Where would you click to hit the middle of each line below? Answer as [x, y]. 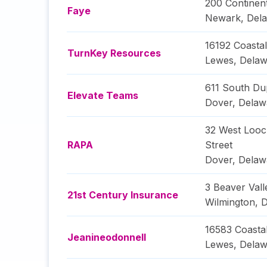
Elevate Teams [103, 95]
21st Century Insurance [123, 195]
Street [219, 145]
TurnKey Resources [114, 53]
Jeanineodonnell [107, 237]
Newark [223, 18]
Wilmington [230, 202]
